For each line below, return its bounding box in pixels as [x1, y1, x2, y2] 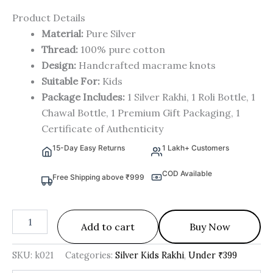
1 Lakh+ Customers [162, 143, 229, 153]
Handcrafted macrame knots [76, 59, 216, 72]
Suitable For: [41, 75, 100, 88]
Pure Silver [83, 27, 136, 40]
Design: [41, 59, 76, 72]
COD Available [162, 169, 212, 179]
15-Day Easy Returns [52, 143, 125, 153]
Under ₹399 [188, 250, 237, 261]
